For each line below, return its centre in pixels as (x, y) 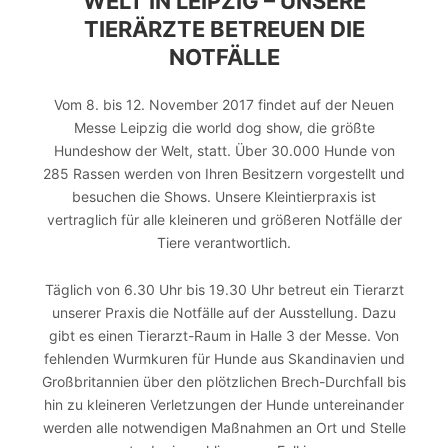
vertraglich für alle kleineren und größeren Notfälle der (224, 220)
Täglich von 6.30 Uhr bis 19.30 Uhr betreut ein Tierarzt (224, 290)
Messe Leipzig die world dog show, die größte (224, 128)
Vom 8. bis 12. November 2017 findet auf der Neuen (224, 105)
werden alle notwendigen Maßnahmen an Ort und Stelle (224, 428)
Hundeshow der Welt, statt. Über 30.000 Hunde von (224, 151)
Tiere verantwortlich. (224, 243)
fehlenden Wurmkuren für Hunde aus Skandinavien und (224, 359)
